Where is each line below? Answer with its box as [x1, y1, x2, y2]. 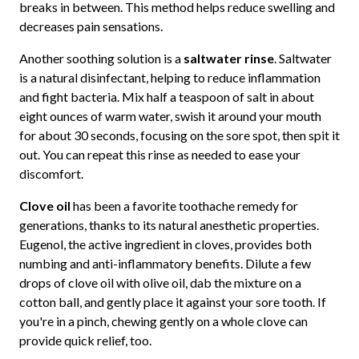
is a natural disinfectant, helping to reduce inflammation [18, 70, 321, 86]
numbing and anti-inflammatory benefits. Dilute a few [18, 256, 311, 272]
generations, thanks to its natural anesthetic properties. [18, 217, 319, 233]
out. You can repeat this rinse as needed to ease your [18, 147, 301, 163]
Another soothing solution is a [18, 50, 184, 67]
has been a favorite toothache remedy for [70, 198, 298, 214]
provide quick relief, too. [18, 333, 151, 349]
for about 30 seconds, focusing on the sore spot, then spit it [18, 127, 340, 143]
